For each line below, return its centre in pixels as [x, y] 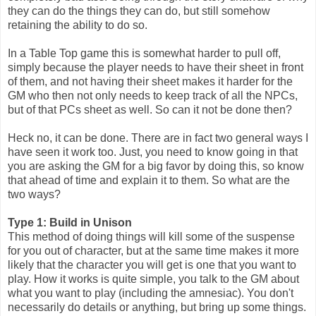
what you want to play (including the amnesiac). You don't [151, 293]
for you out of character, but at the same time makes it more [153, 250]
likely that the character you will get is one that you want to [152, 265]
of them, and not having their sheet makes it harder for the [150, 81]
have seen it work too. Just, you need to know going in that [153, 152]
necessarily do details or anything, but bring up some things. [157, 307]
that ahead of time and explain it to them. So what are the [149, 180]
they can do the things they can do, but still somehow [139, 11]
